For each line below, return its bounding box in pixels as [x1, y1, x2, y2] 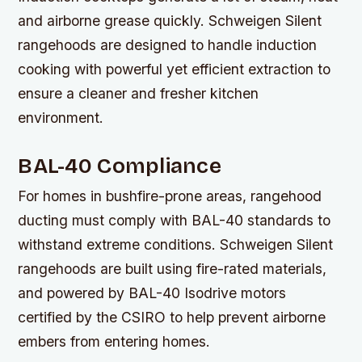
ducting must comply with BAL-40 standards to [18, 212, 331, 229]
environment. [18, 109, 104, 127]
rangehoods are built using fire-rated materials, [18, 260, 327, 278]
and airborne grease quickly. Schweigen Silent [18, 12, 322, 30]
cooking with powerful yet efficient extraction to [18, 61, 331, 78]
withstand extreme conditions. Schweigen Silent [18, 236, 334, 254]
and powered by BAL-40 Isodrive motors [18, 284, 287, 302]
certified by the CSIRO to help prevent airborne [18, 309, 326, 326]
